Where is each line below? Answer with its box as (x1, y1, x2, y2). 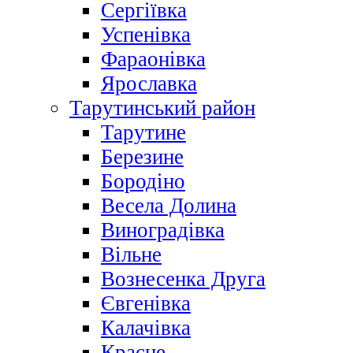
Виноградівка (101, 218, 225, 243)
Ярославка (101, 72, 197, 96)
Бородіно (101, 169, 185, 194)
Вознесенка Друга (101, 267, 266, 292)
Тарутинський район (69, 96, 255, 121)
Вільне (101, 243, 162, 267)
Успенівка (101, 23, 191, 47)
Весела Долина (101, 194, 236, 218)
